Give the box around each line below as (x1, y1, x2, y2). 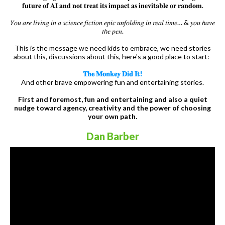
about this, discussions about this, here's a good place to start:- (13, 52, 212, 61)
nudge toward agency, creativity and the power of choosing (14, 103, 211, 112)
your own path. (88, 111, 137, 121)
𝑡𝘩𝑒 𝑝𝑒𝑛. (101, 26, 124, 35)
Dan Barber (86, 130, 139, 142)
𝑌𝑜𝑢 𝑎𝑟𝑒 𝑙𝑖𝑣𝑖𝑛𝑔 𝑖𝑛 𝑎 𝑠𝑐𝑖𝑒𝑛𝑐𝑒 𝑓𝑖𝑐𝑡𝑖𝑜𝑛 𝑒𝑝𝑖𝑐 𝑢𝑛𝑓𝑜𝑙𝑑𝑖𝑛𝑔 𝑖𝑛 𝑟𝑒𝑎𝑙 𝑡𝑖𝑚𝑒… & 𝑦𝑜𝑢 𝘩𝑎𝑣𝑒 (10, 18, 215, 27)
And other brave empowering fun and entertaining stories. (21, 77, 204, 86)
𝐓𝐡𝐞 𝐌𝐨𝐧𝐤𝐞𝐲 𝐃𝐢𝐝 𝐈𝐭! (82, 69, 143, 78)
